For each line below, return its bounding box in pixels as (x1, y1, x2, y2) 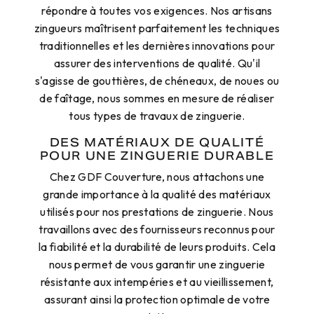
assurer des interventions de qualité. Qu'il (53, 56, 261, 71)
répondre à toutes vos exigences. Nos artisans (41, 4, 273, 18)
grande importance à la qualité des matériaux (43, 187, 271, 202)
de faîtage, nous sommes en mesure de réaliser (39, 91, 275, 106)
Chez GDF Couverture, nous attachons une (49, 170, 265, 184)
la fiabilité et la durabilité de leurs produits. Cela (39, 240, 275, 254)
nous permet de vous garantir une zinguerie (48, 257, 266, 272)
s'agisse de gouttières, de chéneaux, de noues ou (34, 74, 280, 88)
